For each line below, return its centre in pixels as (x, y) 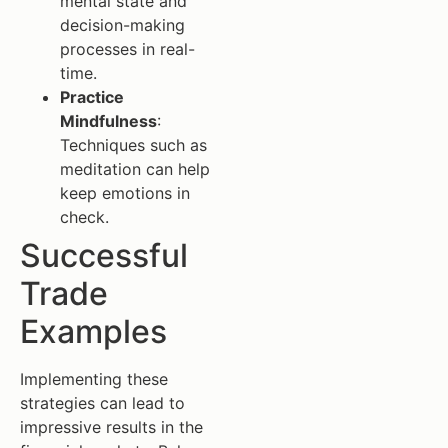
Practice (92, 97)
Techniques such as (133, 145)
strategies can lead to (102, 403)
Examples (93, 332)
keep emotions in (125, 193)
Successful (104, 256)
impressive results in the (111, 427)
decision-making (122, 25)
